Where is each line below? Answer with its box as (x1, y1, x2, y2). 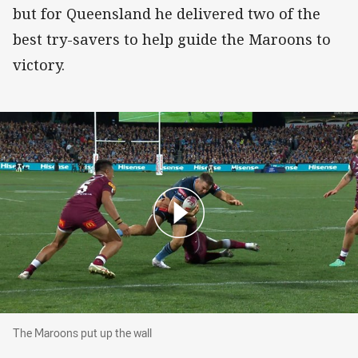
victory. (13, 54, 65, 74)
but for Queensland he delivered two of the (13, 3, 320, 23)
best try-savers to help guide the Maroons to (13, 29, 331, 49)
